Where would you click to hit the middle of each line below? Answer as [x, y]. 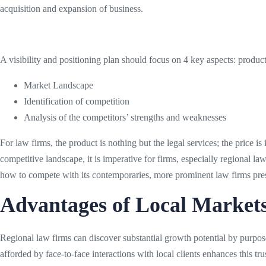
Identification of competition [77, 101]
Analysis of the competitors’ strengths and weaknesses [126, 117]
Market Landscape [60, 85]
